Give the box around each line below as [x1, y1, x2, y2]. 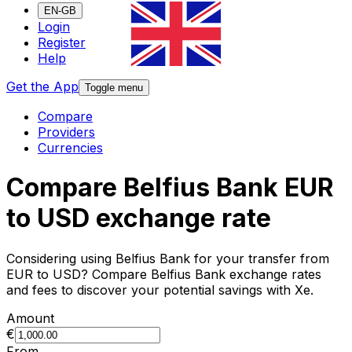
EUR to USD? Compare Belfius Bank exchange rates [6, 266, 321, 282]
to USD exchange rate [6, 203, 271, 234]
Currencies [38, 140, 103, 156]
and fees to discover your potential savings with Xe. [6, 281, 313, 298]
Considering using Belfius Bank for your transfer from [6, 250, 329, 266]
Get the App [6, 79, 79, 95]
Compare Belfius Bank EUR [6, 172, 334, 203]
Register [38, 35, 86, 51]
